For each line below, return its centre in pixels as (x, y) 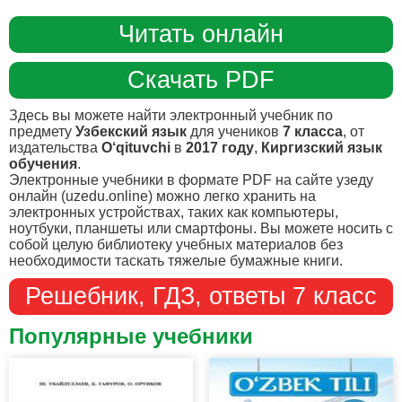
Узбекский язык (131, 131)
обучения (43, 163)
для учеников (235, 131)
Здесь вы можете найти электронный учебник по (171, 115)
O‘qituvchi (136, 147)
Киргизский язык (322, 147)
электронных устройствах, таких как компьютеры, (174, 212)
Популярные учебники (131, 336)
